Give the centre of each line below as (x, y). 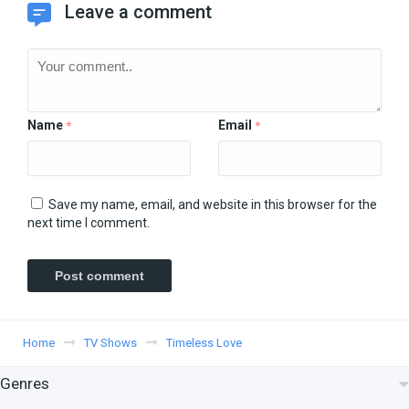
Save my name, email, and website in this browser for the (213, 204)
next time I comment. (89, 222)
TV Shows (110, 342)
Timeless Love (204, 342)
